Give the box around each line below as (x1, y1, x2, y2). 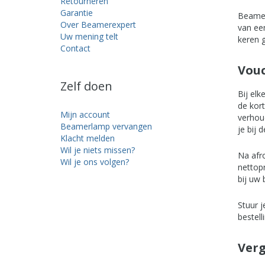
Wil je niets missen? (60, 144, 135, 156)
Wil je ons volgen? (60, 156, 129, 167)
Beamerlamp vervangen (60, 121, 152, 132)
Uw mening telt (60, 31, 118, 42)
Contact (60, 43, 91, 54)
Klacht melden (60, 132, 115, 144)
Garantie (60, 7, 93, 18)
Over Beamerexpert (60, 19, 136, 30)
